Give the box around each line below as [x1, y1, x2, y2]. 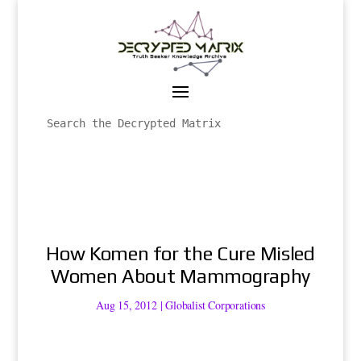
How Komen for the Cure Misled [46, 242, 315, 264]
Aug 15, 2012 [96, 297, 157, 313]
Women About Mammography [50, 264, 311, 287]
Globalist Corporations [165, 297, 265, 313]
